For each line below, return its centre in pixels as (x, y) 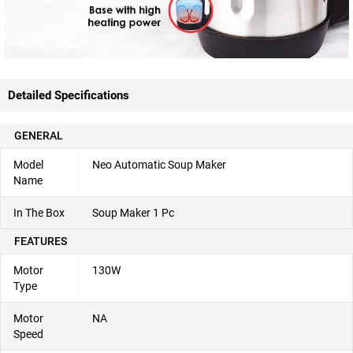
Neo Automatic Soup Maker (159, 165)
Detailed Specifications (69, 96)
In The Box (39, 213)
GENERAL (39, 136)
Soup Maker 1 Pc (133, 213)
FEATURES (41, 242)
